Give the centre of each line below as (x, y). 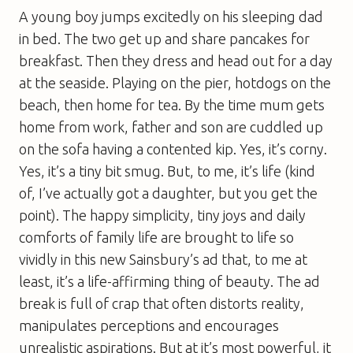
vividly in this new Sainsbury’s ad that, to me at (163, 259)
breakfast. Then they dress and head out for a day (176, 60)
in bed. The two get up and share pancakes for (164, 38)
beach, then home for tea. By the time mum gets (172, 104)
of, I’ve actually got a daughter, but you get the (168, 193)
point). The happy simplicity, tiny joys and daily (162, 215)
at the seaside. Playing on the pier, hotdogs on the (175, 82)
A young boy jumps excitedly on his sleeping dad (171, 16)
